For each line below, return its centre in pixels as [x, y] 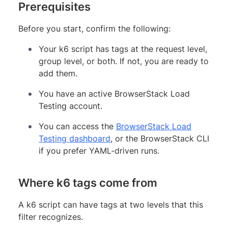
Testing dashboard [75, 138]
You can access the [77, 126]
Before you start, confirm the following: [94, 28]
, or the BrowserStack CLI [160, 138]
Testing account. [70, 106]
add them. [58, 73]
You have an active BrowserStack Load [114, 93]
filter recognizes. [51, 217]
